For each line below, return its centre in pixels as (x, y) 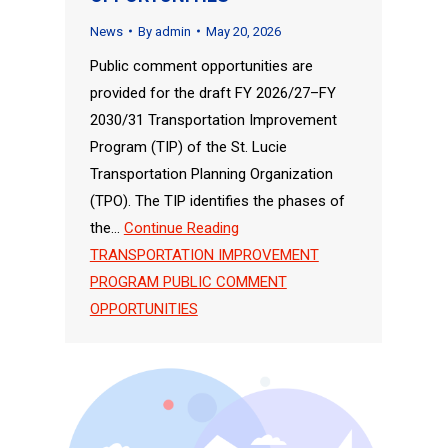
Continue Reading (181, 227)
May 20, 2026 (243, 31)
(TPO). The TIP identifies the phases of (217, 200)
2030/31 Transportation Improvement (213, 119)
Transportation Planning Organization (211, 173)
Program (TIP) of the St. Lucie (188, 146)
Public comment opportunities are (201, 65)
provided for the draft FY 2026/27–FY (212, 92)
